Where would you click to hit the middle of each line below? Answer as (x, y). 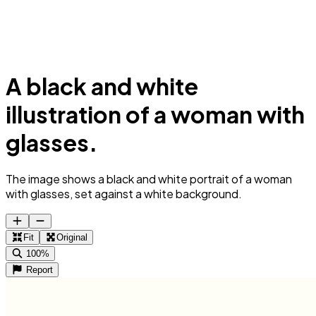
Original (72, 238)
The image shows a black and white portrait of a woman (149, 179)
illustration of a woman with (155, 114)
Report (39, 270)
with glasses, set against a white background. (124, 194)
